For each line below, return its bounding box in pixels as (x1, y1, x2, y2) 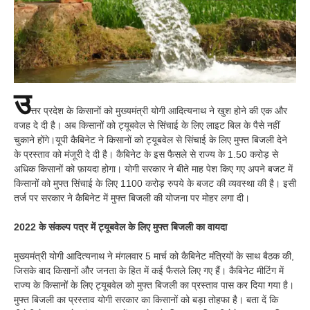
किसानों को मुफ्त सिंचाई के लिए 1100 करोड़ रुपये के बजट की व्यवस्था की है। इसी (14, 178, 296, 190)
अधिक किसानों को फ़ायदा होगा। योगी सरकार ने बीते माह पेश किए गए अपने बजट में (14, 163, 293, 175)
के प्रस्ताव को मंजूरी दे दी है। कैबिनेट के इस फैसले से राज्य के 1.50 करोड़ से (14, 149, 278, 161)
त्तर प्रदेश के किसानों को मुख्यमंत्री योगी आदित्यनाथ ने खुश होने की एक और (30, 105, 287, 117)
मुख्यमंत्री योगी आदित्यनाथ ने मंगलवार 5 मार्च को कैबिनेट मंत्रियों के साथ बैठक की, (14, 250, 294, 262)
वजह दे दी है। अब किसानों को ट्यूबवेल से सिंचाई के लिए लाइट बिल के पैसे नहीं (14, 120, 280, 131)
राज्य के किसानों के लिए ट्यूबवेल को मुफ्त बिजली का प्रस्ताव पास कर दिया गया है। (14, 280, 294, 291)
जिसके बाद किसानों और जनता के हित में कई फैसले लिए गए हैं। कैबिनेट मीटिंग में (14, 265, 284, 277)
